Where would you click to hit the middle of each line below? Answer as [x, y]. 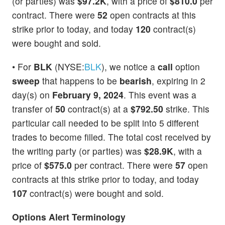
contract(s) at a [98, 108]
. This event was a [160, 94]
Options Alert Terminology [69, 216]
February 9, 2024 [88, 94]
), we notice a [130, 66]
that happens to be [80, 80]
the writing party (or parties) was [78, 151]
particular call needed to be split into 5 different [105, 123]
